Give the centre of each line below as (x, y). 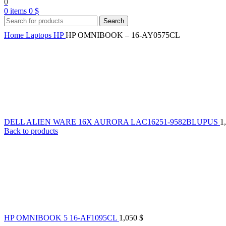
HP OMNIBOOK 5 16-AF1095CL (62, 217)
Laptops (40, 35)
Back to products (31, 131)
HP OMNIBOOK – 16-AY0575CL (123, 35)
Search (114, 21)
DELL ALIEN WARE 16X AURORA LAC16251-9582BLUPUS (112, 122)
